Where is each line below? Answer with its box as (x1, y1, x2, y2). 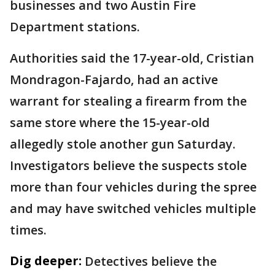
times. (10, 221, 47, 238)
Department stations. (10, 18, 140, 35)
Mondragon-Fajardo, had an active (10, 71, 218, 88)
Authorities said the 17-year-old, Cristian (10, 49, 254, 66)
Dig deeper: (10, 252, 82, 269)
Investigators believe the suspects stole (10, 157, 247, 174)
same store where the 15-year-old (10, 114, 210, 131)
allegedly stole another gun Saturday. (10, 135, 236, 152)
